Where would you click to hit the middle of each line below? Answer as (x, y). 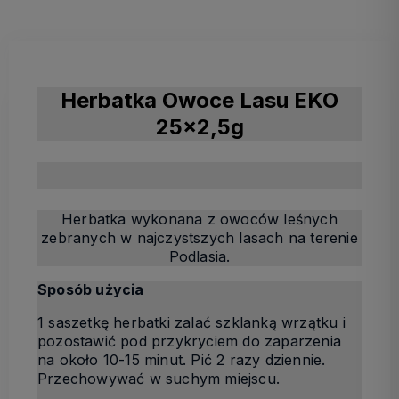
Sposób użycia (91, 289)
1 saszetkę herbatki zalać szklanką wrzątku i (191, 322)
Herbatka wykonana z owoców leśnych (199, 219)
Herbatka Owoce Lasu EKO (199, 100)
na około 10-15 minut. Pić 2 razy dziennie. (182, 359)
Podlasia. (199, 256)
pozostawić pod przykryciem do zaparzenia (189, 341)
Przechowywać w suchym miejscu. (159, 378)
